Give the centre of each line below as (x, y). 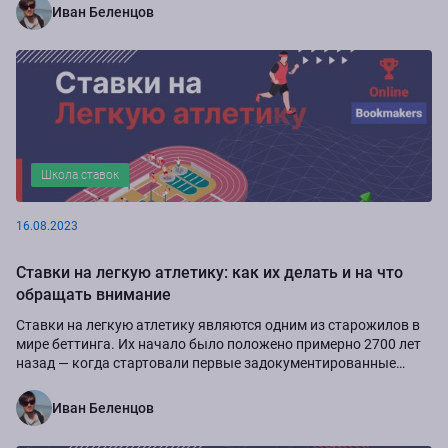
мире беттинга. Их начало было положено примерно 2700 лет (218, 343)
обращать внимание (93, 294)
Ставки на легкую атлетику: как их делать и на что (209, 272)
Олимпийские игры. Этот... (104, 381)
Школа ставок (80, 174)
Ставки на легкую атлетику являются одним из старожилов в (218, 324)
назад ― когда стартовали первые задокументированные (206, 362)
